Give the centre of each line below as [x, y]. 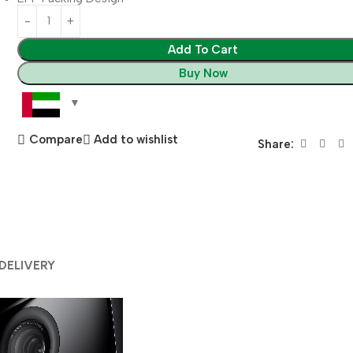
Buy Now [203, 73]
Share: [275, 144]
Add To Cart [203, 49]
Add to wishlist [136, 140]
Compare [56, 140]
